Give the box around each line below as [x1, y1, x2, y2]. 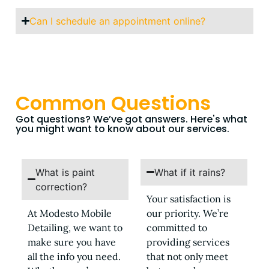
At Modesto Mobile [28, 207, 112, 219]
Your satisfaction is [147, 192, 231, 205]
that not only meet [147, 250, 228, 262]
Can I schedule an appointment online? [29, 14, 206, 27]
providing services [147, 235, 229, 248]
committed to [147, 221, 207, 234]
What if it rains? [154, 166, 226, 178]
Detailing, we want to [28, 221, 122, 234]
